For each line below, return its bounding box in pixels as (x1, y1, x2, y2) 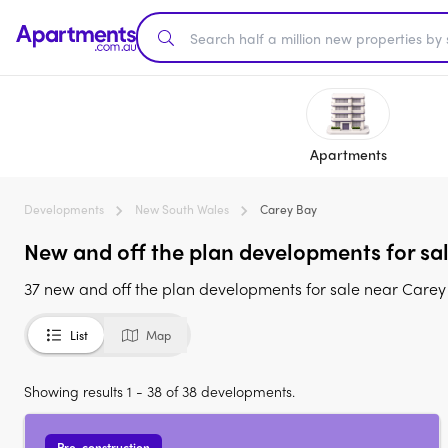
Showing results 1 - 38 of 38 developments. (24, 381, 295, 401)
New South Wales (135, 200, 229, 218)
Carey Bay (260, 200, 317, 218)
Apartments (309, 144, 387, 164)
